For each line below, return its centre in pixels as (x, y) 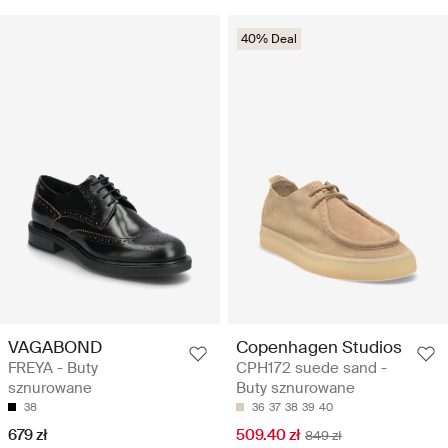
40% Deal (269, 39)
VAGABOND (55, 347)
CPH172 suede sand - (311, 368)
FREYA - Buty (53, 368)
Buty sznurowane (295, 388)
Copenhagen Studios (319, 347)
